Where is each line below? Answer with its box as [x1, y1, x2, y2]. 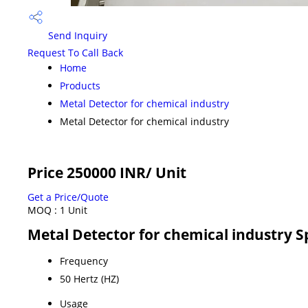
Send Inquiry [45, 29, 107, 43]
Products [60, 78, 100, 92]
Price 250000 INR [27, 162, 146, 182]
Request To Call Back [27, 45, 123, 59]
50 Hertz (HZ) [60, 272, 119, 285]
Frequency [60, 254, 108, 267]
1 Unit [60, 203, 87, 217]
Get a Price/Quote [27, 190, 109, 203]
